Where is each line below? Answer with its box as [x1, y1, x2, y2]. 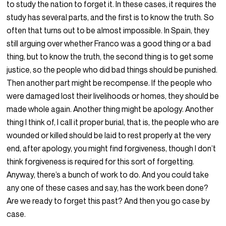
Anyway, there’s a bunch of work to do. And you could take [7, 169, 209, 180]
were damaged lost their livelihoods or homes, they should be [7, 91, 219, 101]
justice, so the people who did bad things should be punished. [7, 65, 218, 75]
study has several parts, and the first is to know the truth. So [7, 12, 214, 23]
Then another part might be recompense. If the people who [7, 78, 212, 88]
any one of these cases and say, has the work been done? [7, 183, 209, 193]
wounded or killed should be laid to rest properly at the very [7, 130, 211, 141]
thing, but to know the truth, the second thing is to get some [7, 51, 214, 62]
